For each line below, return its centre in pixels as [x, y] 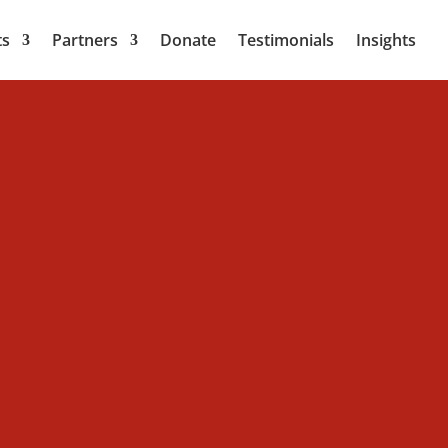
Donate [188, 40]
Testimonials [286, 40]
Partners [85, 40]
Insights [386, 40]
